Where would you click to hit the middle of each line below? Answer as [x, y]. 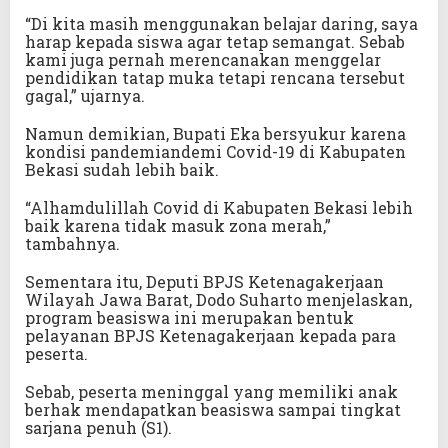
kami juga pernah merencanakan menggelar [203, 60]
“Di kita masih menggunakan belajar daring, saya [221, 24]
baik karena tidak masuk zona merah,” [178, 226]
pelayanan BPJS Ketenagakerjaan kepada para [210, 336]
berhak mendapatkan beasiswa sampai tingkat [213, 410]
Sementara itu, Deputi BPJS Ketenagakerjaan [204, 282]
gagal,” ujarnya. [85, 96]
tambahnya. [72, 244]
